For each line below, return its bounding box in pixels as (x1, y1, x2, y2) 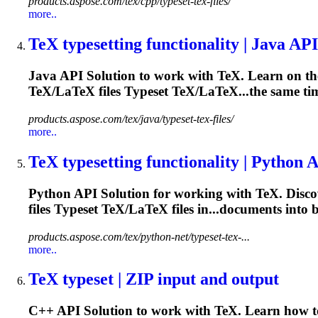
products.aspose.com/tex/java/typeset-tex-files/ (28, 113, 234, 125)
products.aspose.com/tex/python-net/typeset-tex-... (28, 230, 250, 243)
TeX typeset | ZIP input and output (28, 270, 279, 289)
